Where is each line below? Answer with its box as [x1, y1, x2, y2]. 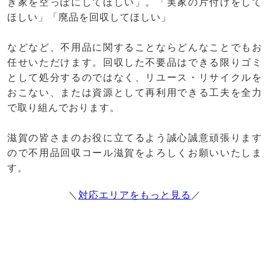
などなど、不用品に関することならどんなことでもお [7, 42, 262, 53]
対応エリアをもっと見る [78, 190, 191, 201]
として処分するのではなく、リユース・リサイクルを [7, 72, 262, 83]
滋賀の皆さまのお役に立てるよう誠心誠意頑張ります [7, 133, 262, 143]
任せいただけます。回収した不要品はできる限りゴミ [7, 57, 262, 68]
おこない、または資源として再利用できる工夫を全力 [7, 87, 262, 98]
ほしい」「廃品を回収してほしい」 [7, 12, 171, 23]
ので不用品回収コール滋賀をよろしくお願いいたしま [7, 148, 262, 159]
